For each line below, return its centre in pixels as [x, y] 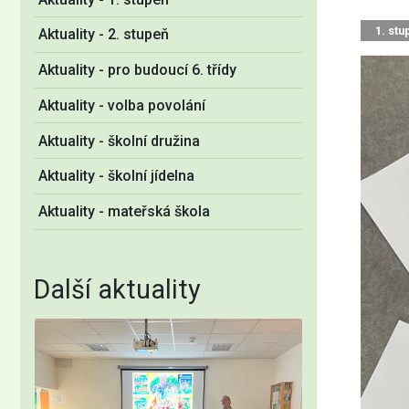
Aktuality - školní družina [119, 141]
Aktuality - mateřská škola [124, 212]
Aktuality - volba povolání [122, 105]
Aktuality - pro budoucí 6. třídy [137, 70]
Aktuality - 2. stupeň [104, 35]
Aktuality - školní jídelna [116, 176]
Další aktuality [117, 289]
